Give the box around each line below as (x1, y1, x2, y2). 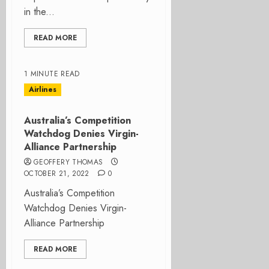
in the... (24, 5, 55, 19)
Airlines (29, 84, 56, 95)
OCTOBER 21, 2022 (24, 168, 89, 179)
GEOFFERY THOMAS (34, 157, 103, 168)
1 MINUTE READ (24, 68, 80, 79)
